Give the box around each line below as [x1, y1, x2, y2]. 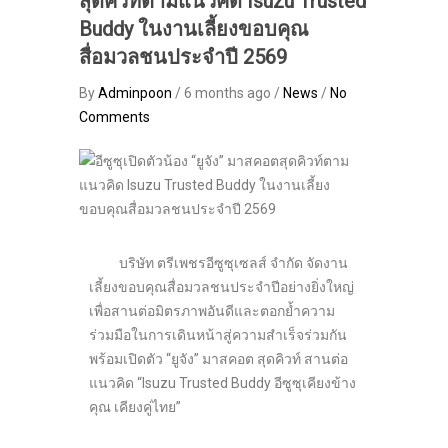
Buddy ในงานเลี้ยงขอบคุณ [79, 17, 309, 42]
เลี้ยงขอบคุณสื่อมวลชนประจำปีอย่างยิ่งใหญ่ [89, 279, 354, 296]
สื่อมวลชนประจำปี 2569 [79, 45, 287, 70]
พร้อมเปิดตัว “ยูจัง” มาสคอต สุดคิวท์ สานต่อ [89, 351, 348, 368]
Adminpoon [98, 85, 172, 102]
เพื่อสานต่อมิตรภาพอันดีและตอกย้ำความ [89, 303, 335, 320]
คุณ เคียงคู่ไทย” [89, 399, 181, 416]
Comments [79, 109, 150, 126]
